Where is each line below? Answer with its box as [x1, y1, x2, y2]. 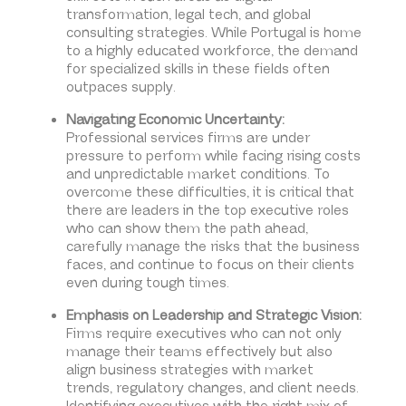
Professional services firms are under [65, 130, 310, 148]
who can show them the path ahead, [65, 220, 308, 238]
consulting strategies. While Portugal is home [65, 24, 362, 43]
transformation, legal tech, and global [65, 6, 311, 24]
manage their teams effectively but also [65, 343, 333, 362]
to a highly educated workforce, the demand [65, 43, 358, 61]
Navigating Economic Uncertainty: [65, 111, 285, 130]
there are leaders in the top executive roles [65, 202, 349, 220]
